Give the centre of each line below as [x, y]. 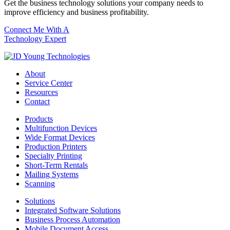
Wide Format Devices [60, 138]
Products [39, 119]
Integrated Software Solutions [73, 210]
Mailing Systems [52, 175]
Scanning [40, 184]
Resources [41, 92]
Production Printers [56, 147]
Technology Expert [35, 39]
